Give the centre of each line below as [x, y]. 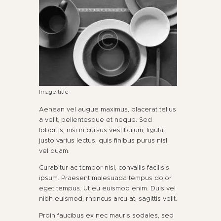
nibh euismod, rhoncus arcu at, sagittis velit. [108, 199]
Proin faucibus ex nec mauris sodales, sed [106, 216]
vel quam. [54, 151]
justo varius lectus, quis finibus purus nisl [103, 141]
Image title [54, 92]
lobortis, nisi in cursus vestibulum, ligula [101, 130]
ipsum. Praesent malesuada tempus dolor [105, 178]
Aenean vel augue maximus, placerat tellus [108, 110]
